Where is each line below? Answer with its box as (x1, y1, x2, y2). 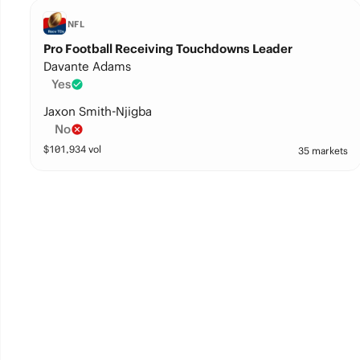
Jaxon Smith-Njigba (43, 104, 152, 119)
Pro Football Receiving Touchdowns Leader (43, 41, 292, 56)
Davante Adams (43, 59, 131, 74)
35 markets (297, 145, 348, 157)
